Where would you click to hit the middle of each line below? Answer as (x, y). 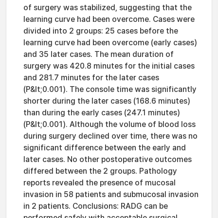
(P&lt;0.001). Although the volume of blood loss (109, 124)
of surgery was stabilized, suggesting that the (108, 8)
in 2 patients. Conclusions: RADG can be (96, 206)
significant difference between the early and (105, 148)
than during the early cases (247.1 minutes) (102, 113)
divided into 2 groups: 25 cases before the (101, 31)
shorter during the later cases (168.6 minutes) (107, 101)
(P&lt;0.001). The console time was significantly (110, 89)
